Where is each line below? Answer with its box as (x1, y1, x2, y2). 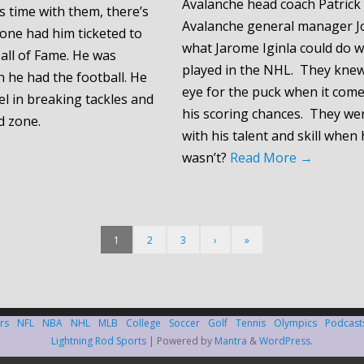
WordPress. (259, 333, 313, 348)
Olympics (273, 315, 317, 330)
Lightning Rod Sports (51, 333, 146, 348)
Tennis (235, 315, 266, 330)
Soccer (168, 315, 200, 330)
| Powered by (146, 333, 214, 348)
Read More (229, 148, 300, 167)
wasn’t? (181, 148, 230, 167)
